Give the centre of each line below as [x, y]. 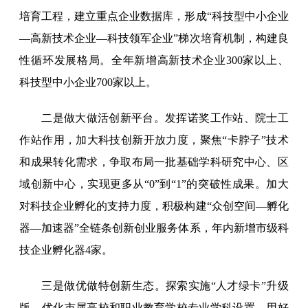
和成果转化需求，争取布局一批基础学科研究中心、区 [154, 162]
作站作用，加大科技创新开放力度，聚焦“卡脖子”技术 [154, 140]
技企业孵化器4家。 [66, 250]
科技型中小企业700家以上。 [88, 82]
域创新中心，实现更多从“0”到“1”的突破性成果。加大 [154, 184]
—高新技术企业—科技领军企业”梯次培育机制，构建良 [154, 38]
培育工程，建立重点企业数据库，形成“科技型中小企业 [154, 16]
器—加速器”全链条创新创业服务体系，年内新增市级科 [154, 228]
